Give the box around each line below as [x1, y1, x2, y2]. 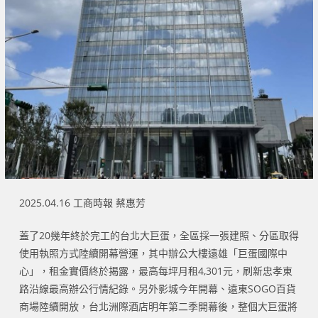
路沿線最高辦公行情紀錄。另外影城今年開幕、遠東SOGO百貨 [18, 281, 296, 295]
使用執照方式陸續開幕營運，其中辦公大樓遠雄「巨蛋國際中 [18, 246, 287, 260]
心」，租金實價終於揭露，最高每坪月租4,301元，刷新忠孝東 [18, 263, 292, 278]
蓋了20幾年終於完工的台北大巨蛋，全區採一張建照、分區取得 [18, 228, 299, 242]
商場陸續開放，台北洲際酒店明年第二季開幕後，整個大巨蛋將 [18, 299, 297, 313]
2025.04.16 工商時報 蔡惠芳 [18, 195, 146, 209]
